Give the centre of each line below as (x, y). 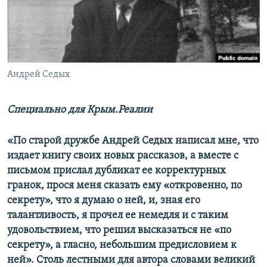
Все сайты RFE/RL (61, 91)
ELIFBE (33, 54)
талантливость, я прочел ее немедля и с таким (118, 216)
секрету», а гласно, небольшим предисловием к (122, 246)
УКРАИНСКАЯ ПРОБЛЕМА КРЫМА (78, 75)
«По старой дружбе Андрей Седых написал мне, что (133, 141)
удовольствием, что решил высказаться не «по (119, 231)
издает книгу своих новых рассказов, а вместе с (123, 156)
